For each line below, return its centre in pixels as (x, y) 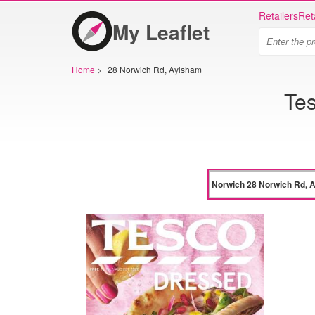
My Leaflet (161, 32)
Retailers (278, 15)
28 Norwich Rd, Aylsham (155, 69)
